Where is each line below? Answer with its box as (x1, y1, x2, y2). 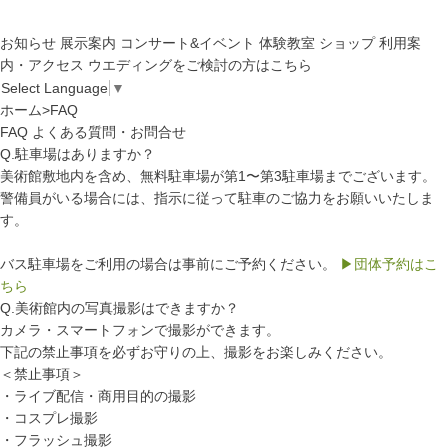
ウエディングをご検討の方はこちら (88, 57, 312, 73)
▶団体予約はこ (340, 256, 438, 273)
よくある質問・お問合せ (32, 124, 186, 141)
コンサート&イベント (120, 35, 255, 51)
